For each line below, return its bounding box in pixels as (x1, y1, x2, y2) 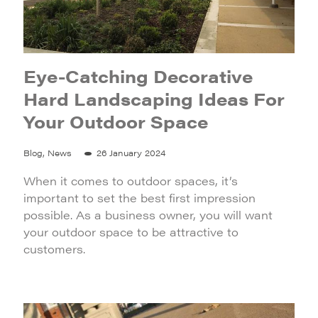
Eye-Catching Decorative (23, 64, 253, 88)
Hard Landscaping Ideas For (23, 87, 285, 111)
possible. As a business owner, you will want (23, 207, 273, 223)
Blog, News (23, 146, 72, 159)
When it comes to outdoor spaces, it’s (23, 172, 238, 189)
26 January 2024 (97, 146, 165, 159)
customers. (23, 241, 85, 257)
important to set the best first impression (23, 190, 256, 206)
